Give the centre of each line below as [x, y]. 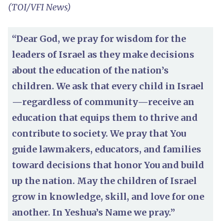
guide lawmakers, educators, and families [107, 149]
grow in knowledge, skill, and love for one [108, 196]
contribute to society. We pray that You [99, 133]
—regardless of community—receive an [103, 102]
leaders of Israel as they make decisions [103, 54]
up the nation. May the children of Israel [104, 181]
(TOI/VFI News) [39, 7]
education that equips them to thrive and [105, 117]
